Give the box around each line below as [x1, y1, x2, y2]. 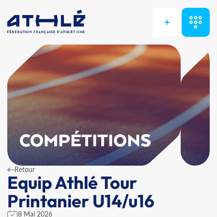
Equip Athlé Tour [7, 171, 137, 193]
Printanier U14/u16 [7, 190, 155, 212]
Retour [15, 165, 35, 173]
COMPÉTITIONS [19, 132, 152, 151]
